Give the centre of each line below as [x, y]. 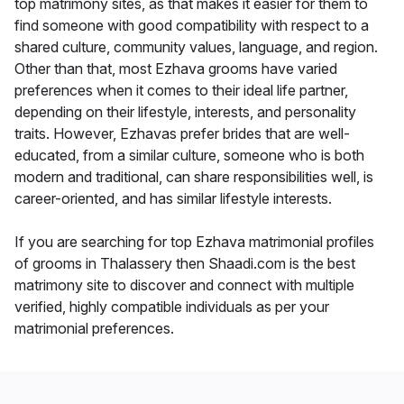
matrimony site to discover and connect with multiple [184, 285]
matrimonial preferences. [94, 329]
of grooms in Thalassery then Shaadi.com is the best [185, 264]
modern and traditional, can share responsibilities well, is [194, 177]
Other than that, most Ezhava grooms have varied [176, 69]
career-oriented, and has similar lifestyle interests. [173, 199]
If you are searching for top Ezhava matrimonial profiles [194, 242]
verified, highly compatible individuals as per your [172, 307]
